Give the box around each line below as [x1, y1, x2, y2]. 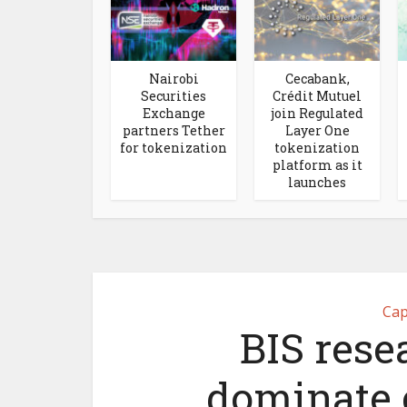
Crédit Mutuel [273, 86, 362, 104]
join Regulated [271, 104, 363, 122]
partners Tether [122, 121, 225, 139]
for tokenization [120, 138, 227, 156]
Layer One [284, 121, 350, 139]
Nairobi [148, 69, 199, 87]
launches [288, 173, 346, 191]
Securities [141, 86, 206, 104]
